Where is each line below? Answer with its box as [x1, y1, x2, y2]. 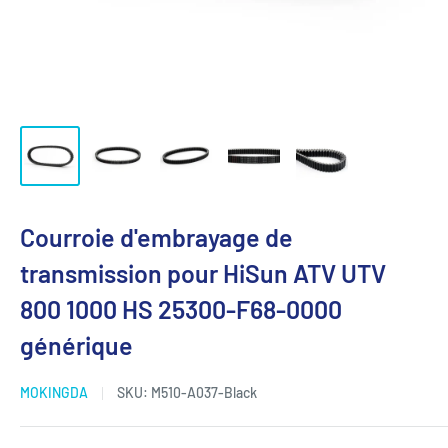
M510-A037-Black [151, 384, 257, 401]
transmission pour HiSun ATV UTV [20, 258, 386, 288]
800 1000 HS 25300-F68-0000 [20, 294, 342, 324]
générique [20, 330, 133, 360]
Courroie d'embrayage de [20, 222, 293, 252]
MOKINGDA [20, 384, 88, 401]
